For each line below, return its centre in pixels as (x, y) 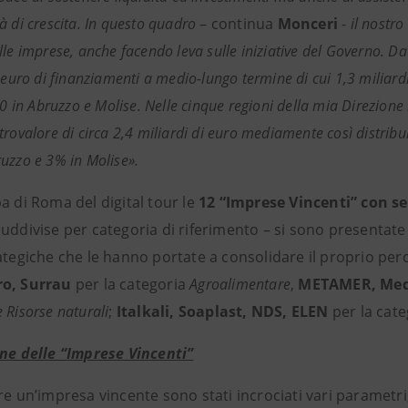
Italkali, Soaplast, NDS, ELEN (222, 311)
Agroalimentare (240, 284)
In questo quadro (143, 24)
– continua (239, 24)
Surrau (48, 284)
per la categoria (133, 284)
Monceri (308, 24)
